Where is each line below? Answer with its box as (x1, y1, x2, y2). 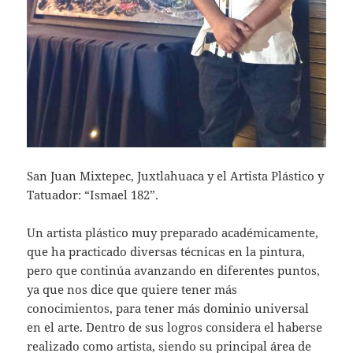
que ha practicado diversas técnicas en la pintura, (27, 243, 306, 260)
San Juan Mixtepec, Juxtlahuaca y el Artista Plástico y (27, 168, 325, 184)
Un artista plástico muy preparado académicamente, (27, 225, 319, 241)
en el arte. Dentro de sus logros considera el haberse (27, 319, 323, 336)
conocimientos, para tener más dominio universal (27, 300, 310, 317)
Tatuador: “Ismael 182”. (27, 187, 159, 203)
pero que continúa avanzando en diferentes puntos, (27, 262, 321, 279)
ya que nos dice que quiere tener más (27, 281, 238, 298)
